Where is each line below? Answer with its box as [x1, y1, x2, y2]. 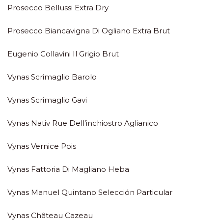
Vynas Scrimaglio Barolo [7, 72, 97, 82]
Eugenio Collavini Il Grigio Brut [7, 49, 119, 58]
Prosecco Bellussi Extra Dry [7, 3, 109, 12]
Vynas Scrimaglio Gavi [7, 95, 87, 105]
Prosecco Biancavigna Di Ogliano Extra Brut [7, 26, 170, 35]
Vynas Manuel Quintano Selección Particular [7, 188, 172, 197]
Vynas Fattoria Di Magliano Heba [7, 165, 129, 174]
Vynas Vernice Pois [7, 141, 76, 151]
